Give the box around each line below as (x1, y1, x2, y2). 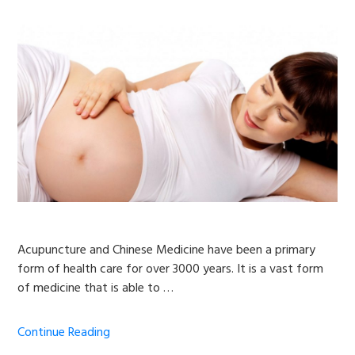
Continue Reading (17, 322, 111, 343)
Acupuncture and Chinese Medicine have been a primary (17, 239, 316, 261)
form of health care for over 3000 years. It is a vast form (17, 258, 324, 280)
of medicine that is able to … (17, 277, 174, 299)
